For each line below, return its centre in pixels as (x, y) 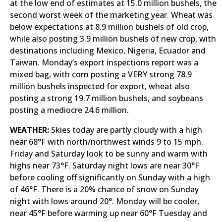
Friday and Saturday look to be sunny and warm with (109, 154)
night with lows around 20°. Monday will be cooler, (105, 201)
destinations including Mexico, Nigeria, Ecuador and (108, 51)
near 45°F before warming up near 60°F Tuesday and (109, 213)
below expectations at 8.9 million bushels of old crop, (109, 27)
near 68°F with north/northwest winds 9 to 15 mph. (107, 142)
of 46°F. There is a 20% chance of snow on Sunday (104, 189)
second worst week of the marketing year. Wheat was (111, 15)
